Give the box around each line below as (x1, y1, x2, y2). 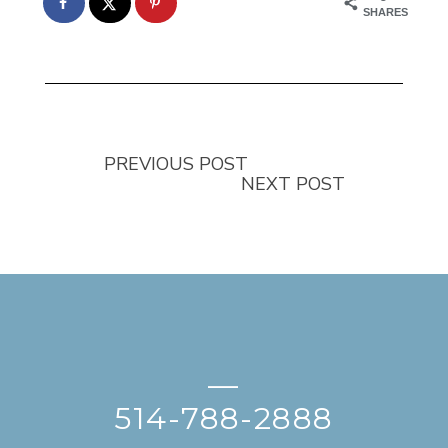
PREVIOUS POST (104, 151, 248, 176)
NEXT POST (241, 171, 345, 196)
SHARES (363, 5, 408, 18)
